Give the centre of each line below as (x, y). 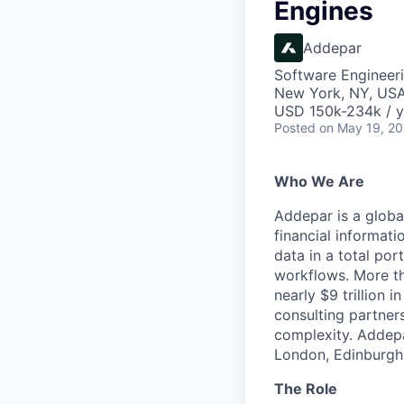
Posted (295, 128)
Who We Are (319, 181)
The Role (306, 389)
